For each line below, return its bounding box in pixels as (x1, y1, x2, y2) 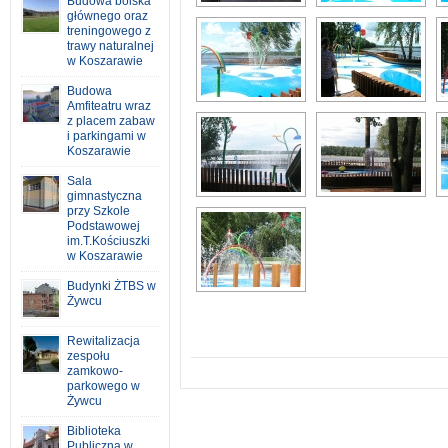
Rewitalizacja (67, 334, 140, 348)
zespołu (67, 349, 110, 363)
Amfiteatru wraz (67, 99, 151, 113)
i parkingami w (67, 129, 146, 143)
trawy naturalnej (67, 39, 154, 53)
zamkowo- (67, 364, 123, 378)
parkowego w (67, 379, 140, 393)
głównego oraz (67, 9, 148, 23)
